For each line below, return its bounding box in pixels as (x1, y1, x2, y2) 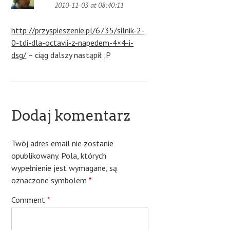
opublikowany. (11, 150, 60, 161)
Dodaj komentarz (11, 107, 131, 125)
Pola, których (59, 150, 107, 161)
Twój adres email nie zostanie (11, 138, 114, 149)
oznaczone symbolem (11, 175, 89, 186)
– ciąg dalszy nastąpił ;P (26, 50, 111, 61)
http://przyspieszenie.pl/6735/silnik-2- (11, 25, 145, 36)
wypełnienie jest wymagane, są (11, 163, 118, 174)
